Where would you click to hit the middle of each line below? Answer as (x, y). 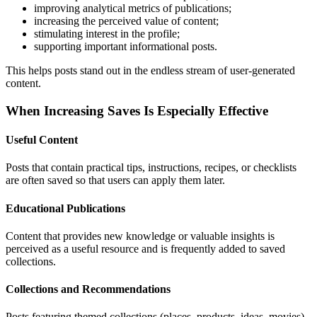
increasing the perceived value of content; (126, 21)
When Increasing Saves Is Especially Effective (137, 110)
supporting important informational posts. (126, 47)
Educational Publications (65, 208)
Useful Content (42, 140)
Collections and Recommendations (88, 289)
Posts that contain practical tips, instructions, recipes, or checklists (151, 168)
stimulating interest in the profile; (107, 34)
